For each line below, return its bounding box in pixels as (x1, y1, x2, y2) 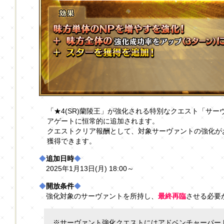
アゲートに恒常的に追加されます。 (47, 117, 159, 125)
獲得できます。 (47, 137, 96, 145)
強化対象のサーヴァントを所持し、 (46, 192, 158, 200)
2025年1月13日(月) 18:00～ (46, 164, 134, 173)
